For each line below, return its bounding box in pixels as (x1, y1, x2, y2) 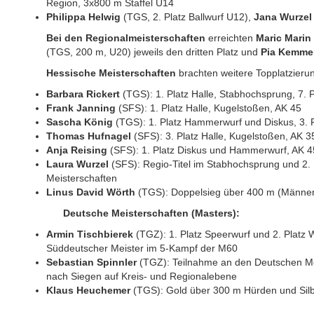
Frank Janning (46, 102, 116, 114)
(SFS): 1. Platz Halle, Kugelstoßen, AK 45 (116, 102, 302, 114)
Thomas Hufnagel (46, 130, 132, 142)
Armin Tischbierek (46, 228, 134, 240)
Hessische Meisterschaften (46, 67, 177, 78)
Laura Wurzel (46, 158, 109, 170)
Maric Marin (256, 32, 312, 43)
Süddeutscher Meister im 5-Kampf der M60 (46, 243, 238, 254)
